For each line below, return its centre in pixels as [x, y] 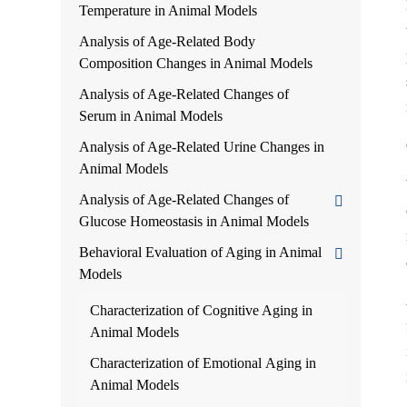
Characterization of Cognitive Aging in [202, 310]
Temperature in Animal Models [169, 10]
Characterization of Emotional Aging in [203, 363]
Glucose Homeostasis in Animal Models [194, 221]
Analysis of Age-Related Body [168, 41]
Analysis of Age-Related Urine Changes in [202, 147]
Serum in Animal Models [151, 116]
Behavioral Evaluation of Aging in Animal [201, 252]
